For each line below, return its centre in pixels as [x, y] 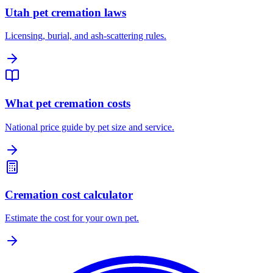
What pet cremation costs [68, 104]
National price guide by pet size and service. [90, 127]
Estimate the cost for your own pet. [72, 218]
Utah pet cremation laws [66, 12]
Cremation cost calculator [69, 194]
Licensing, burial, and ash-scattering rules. [86, 36]
